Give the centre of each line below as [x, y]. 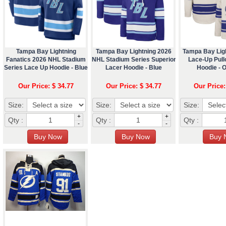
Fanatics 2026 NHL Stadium [46, 59]
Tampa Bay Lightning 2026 [134, 51]
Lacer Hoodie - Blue [134, 67]
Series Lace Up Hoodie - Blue [46, 67]
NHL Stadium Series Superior [134, 59]
